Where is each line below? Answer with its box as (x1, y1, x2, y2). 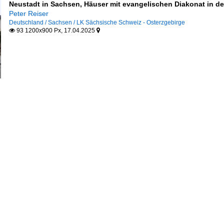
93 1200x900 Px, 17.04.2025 (14, 27, 96, 34)
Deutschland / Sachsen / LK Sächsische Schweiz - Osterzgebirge (8, 19, 185, 26)
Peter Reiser (8, 9, 48, 17)
